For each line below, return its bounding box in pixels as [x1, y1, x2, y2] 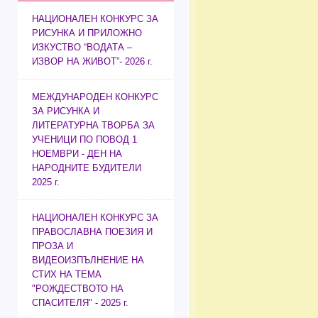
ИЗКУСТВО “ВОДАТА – [32, 42, 132, 53]
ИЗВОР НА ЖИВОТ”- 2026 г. [32, 56, 153, 67]
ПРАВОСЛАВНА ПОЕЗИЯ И [32, 226, 153, 238]
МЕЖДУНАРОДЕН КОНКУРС [32, 92, 158, 103]
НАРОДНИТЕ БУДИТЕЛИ [32, 163, 141, 174]
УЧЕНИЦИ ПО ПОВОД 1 [32, 134, 137, 146]
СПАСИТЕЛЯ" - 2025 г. [32, 297, 128, 309]
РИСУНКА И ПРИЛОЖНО [32, 28, 142, 39]
